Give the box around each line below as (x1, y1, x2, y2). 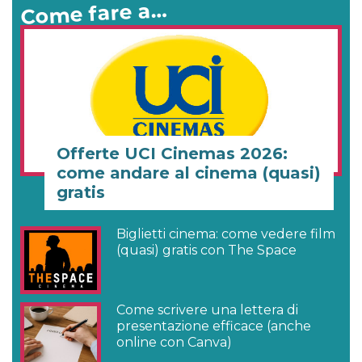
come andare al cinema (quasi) (57, 162, 321, 183)
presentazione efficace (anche (116, 318, 312, 335)
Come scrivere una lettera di (116, 302, 299, 318)
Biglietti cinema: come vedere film (116, 225, 336, 242)
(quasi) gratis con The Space (116, 242, 297, 258)
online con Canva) (116, 335, 233, 351)
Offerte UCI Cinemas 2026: (57, 143, 288, 163)
